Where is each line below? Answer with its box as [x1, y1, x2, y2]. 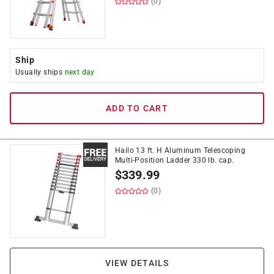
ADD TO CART [106, 103, 168, 113]
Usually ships [15, 68, 65, 76]
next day [64, 68, 95, 76]
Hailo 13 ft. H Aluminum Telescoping [115, 146, 245, 155]
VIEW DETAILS [105, 258, 169, 268]
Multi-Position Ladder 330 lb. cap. [115, 156, 234, 165]
